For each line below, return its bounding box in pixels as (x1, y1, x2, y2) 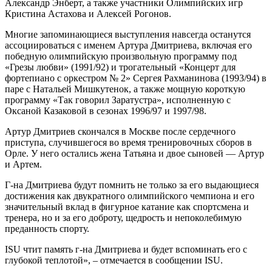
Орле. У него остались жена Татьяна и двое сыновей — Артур (5, 148, 264, 158)
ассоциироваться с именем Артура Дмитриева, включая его (5, 39, 252, 50)
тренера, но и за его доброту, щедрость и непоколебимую (5, 212, 242, 223)
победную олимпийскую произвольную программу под (5, 50, 237, 61)
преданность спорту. (5, 223, 89, 234)
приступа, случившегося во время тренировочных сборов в (5, 137, 252, 148)
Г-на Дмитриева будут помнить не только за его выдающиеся (5, 179, 259, 190)
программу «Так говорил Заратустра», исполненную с (5, 94, 231, 105)
